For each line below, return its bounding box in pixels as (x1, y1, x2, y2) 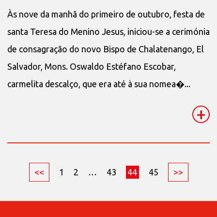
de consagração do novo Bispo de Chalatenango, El (7, 44, 204, 54)
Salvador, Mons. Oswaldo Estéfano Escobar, (7, 61, 176, 71)
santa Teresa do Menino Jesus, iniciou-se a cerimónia (7, 26, 210, 36)
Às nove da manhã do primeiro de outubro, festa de (7, 9, 205, 19)
